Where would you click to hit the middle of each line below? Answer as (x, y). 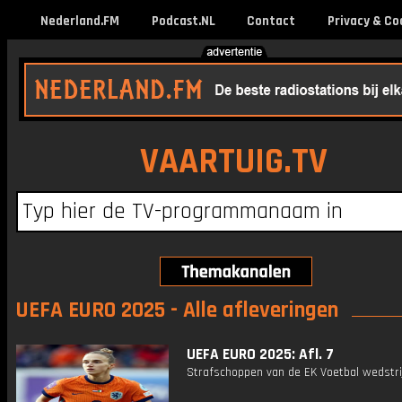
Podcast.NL (183, 21)
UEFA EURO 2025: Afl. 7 (260, 354)
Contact (271, 21)
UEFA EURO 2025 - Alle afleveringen (177, 310)
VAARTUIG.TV (234, 162)
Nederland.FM (80, 21)
